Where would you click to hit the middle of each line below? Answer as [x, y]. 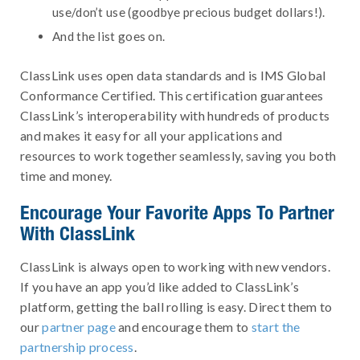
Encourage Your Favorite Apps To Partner [177, 213]
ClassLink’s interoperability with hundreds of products [175, 115]
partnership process [77, 346]
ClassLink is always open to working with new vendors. [175, 266]
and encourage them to [183, 326]
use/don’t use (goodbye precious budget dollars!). [189, 12]
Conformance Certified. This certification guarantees [172, 95]
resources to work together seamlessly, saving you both [178, 155]
